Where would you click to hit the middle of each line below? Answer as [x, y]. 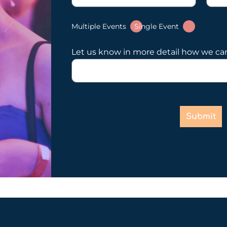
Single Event [157, 27]
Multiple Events [99, 27]
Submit [201, 117]
